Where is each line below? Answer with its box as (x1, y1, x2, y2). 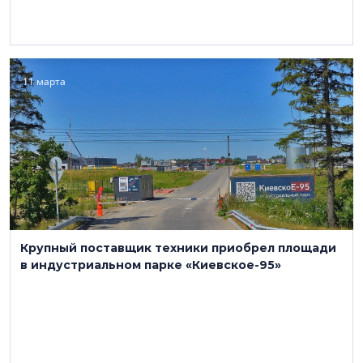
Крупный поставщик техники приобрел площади (20, 241, 336, 255)
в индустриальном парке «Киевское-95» (20, 258, 281, 272)
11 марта (23, 75, 66, 88)
